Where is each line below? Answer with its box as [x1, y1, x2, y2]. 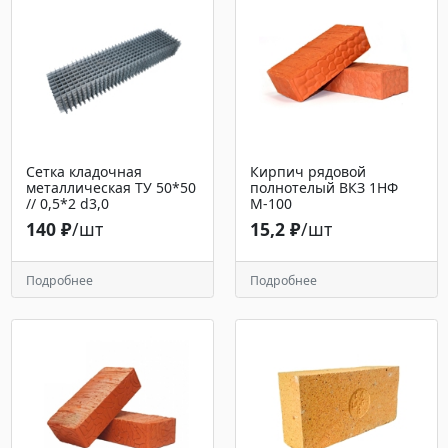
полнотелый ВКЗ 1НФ [249, 178, 398, 198]
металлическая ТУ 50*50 [25, 178, 196, 198]
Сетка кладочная [25, 162, 142, 182]
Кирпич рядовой [249, 162, 366, 182]
